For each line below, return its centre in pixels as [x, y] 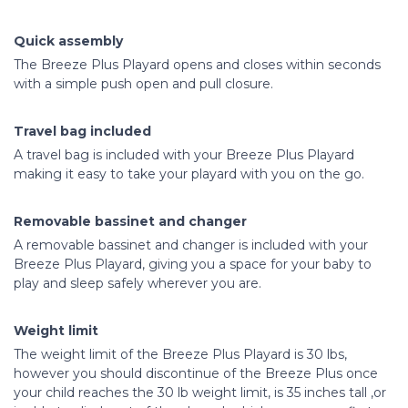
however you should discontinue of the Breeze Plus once [196, 373]
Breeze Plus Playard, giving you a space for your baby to [193, 264]
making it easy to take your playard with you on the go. [189, 174]
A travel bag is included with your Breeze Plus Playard [184, 155]
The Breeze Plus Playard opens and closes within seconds [197, 65]
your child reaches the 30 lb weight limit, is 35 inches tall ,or [200, 393]
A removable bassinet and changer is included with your [191, 245]
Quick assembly [68, 41]
